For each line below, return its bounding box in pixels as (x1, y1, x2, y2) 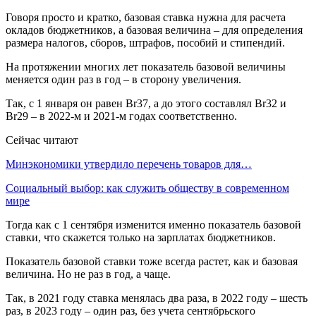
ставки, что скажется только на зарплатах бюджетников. (6, 231, 276, 243)
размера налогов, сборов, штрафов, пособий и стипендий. (6, 36, 285, 49)
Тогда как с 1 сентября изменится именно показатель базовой (6, 218, 301, 231)
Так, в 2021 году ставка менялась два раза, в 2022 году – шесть (6, 291, 308, 304)
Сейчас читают (6, 133, 78, 146)
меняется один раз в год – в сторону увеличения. (6, 73, 241, 85)
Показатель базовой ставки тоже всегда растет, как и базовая (6, 255, 298, 267)
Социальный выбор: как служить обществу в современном (6, 181, 289, 194)
